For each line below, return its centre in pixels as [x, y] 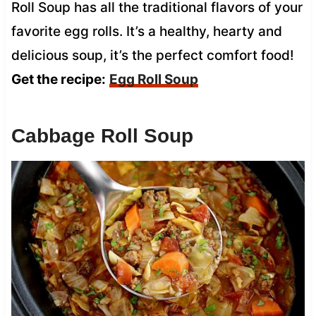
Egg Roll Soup [153, 79]
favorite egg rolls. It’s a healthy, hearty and [146, 31]
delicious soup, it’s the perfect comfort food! [152, 55]
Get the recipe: [58, 79]
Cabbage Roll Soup [102, 135]
